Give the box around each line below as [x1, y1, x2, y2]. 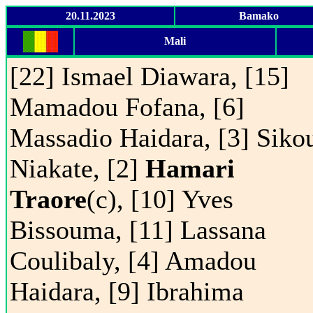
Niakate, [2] [10, 154, 145, 183]
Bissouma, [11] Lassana [10, 215, 266, 245]
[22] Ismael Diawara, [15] [10, 61, 289, 91]
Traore [10, 184, 87, 214]
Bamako [239, 10, 279, 22]
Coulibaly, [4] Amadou [10, 246, 256, 275]
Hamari [145, 154, 235, 183]
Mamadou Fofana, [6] [10, 92, 245, 122]
